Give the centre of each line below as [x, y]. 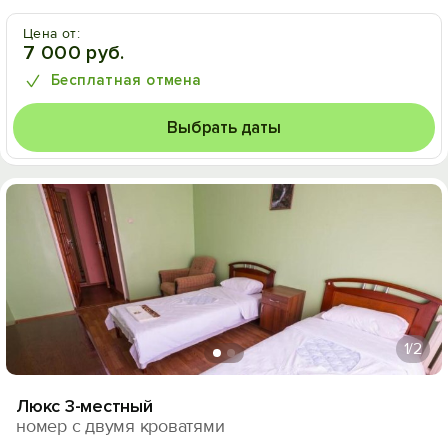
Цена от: [52, 33]
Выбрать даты [224, 127]
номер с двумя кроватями [120, 426]
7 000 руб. [74, 53]
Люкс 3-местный [84, 406]
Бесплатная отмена [126, 80]
